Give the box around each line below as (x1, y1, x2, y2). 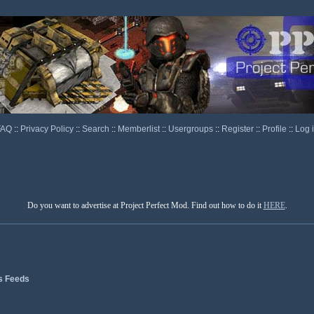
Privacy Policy (20, 124, 76, 134)
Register (221, 124, 256, 134)
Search (81, 124, 111, 134)
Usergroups (168, 124, 215, 134)
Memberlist (117, 124, 162, 134)
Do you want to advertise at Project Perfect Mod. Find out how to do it (27, 200, 264, 210)
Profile (261, 124, 289, 134)
